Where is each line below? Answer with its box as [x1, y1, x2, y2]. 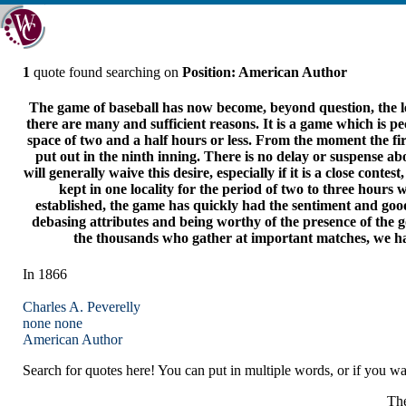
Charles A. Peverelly [23, 298, 140, 314]
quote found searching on [30, 64, 182, 80]
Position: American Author [182, 64, 347, 80]
